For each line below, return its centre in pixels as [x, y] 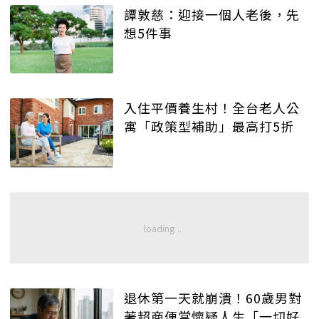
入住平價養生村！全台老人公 [212, 108]
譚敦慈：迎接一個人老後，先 [212, 14]
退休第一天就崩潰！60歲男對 [213, 298]
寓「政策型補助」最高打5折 [209, 126]
